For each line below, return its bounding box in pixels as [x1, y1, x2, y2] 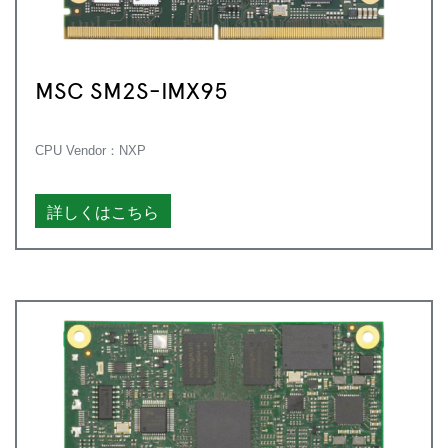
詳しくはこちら [47, 199, 159, 222]
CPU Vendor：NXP [35, 142, 146, 158]
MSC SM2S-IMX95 [35, 72, 228, 105]
